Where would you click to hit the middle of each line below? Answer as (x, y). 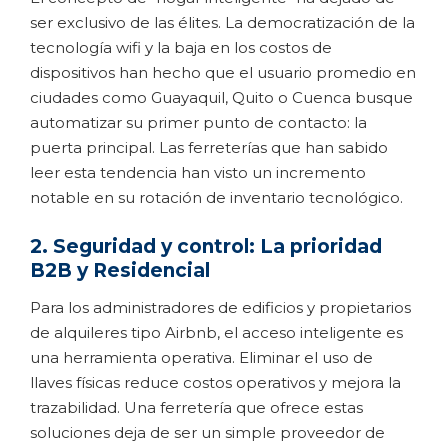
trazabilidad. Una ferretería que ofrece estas (196, 407)
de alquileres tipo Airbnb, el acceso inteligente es (216, 332)
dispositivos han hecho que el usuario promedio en (223, 72)
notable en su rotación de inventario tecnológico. (216, 197)
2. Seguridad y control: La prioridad (206, 246)
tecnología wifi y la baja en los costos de (181, 47)
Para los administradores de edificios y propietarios (220, 307)
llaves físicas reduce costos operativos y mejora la (215, 382)
